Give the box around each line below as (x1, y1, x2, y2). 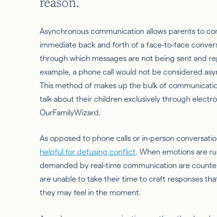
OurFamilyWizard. (40, 108, 101, 117)
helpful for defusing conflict (40, 148, 136, 156)
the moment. (94, 188, 141, 197)
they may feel (40, 188, 88, 197)
